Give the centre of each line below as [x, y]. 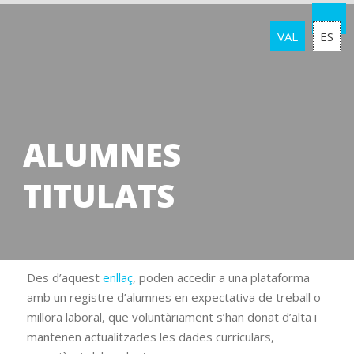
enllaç [118, 277]
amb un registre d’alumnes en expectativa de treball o [174, 297]
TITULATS [99, 196]
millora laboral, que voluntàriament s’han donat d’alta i [172, 317]
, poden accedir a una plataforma [221, 277]
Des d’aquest [65, 277]
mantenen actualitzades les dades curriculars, [151, 337]
